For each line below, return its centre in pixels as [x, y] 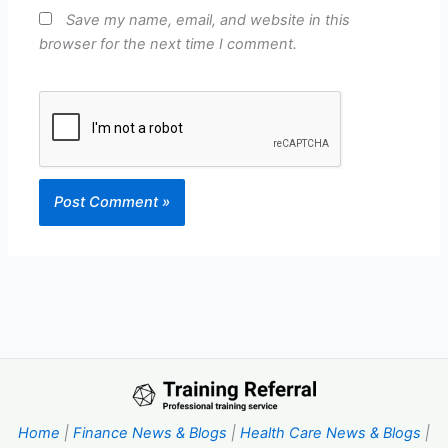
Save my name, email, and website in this [208, 19]
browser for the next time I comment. [168, 43]
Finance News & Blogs [150, 432]
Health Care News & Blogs [330, 432]
